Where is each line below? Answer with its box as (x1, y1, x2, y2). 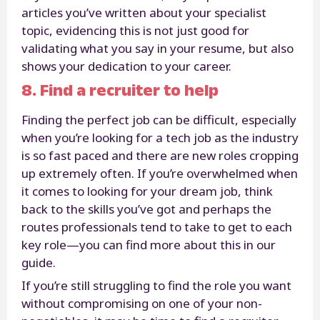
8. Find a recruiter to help (21, 79, 219, 99)
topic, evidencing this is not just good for (21, 21, 249, 39)
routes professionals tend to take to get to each (21, 218, 292, 235)
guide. (21, 254, 59, 271)
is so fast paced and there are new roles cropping (21, 146, 299, 164)
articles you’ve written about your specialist (21, 4, 266, 21)
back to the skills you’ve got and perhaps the (21, 200, 271, 217)
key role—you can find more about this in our (21, 236, 276, 253)
